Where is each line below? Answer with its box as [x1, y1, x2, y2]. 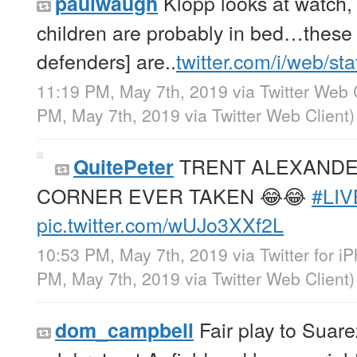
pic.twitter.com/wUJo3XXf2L [37, 210, 284, 239]
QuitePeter [73, 152, 174, 182]
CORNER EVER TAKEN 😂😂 [37, 181, 312, 210]
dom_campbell [55, 316, 194, 345]
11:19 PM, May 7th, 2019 [37, 79, 228, 104]
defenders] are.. [37, 46, 176, 76]
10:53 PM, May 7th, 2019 [37, 242, 228, 267]
